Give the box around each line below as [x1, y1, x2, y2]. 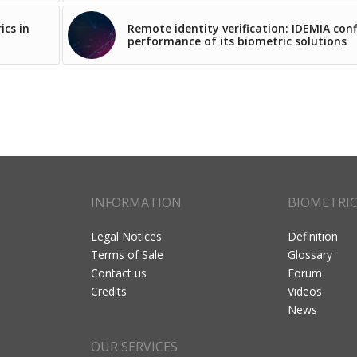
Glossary [288, 246, 332, 262]
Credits [91, 283, 127, 299]
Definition [288, 228, 338, 244]
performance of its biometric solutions [127, 33, 347, 49]
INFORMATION [91, 194, 182, 212]
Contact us [91, 265, 147, 280]
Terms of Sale [91, 246, 163, 262]
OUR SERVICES [91, 337, 178, 355]
